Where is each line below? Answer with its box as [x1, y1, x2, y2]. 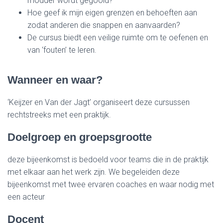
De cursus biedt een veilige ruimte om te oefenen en [27, 33, 208, 42]
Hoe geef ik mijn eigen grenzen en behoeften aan [27, 8, 197, 17]
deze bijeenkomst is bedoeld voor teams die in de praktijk [7, 155, 209, 164]
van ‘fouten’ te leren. [27, 45, 97, 55]
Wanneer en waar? [7, 74, 103, 86]
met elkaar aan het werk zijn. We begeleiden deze [7, 167, 180, 177]
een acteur [7, 192, 45, 202]
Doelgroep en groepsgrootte [7, 131, 152, 143]
